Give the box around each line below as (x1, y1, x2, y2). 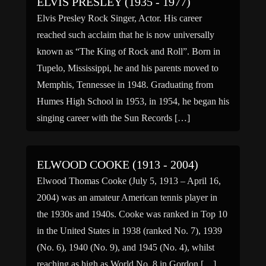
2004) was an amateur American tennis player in (37, 192, 217, 202)
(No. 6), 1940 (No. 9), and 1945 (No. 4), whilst (37, 242, 214, 252)
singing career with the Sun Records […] (37, 113, 190, 123)
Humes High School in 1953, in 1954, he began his (37, 96, 229, 106)
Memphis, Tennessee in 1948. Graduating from (37, 80, 213, 90)
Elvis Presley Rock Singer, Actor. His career (37, 13, 202, 23)
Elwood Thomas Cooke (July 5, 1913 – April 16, (37, 176, 221, 186)
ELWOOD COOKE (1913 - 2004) (37, 158, 198, 171)
